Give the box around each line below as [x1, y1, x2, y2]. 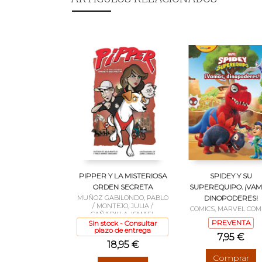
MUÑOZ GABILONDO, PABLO [77, 193, 168, 202]
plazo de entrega [94, 225, 151, 235]
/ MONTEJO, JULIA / [92, 201, 153, 210]
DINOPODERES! [204, 193, 258, 202]
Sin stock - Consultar [88, 218, 157, 227]
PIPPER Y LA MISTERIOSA [78, 171, 167, 180]
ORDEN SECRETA [92, 182, 153, 191]
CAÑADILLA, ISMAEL [90, 209, 155, 218]
